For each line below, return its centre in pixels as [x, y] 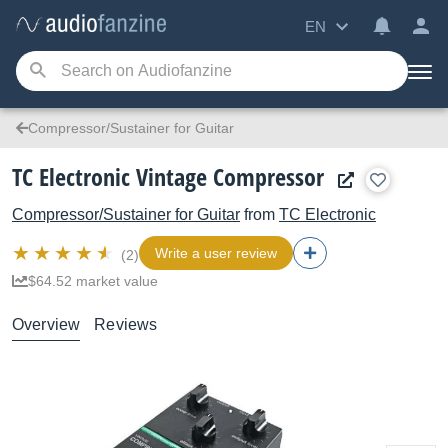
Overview [46, 324]
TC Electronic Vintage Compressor [168, 176]
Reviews [126, 324]
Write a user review [216, 253]
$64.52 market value [93, 281]
